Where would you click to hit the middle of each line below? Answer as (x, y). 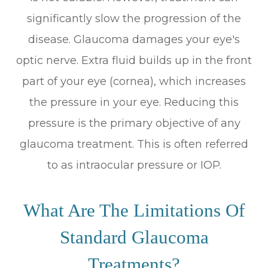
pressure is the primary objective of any (134, 123)
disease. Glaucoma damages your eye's (134, 39)
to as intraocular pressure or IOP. (134, 165)
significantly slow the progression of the (134, 18)
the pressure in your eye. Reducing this (134, 102)
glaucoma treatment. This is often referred (134, 144)
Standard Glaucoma (134, 237)
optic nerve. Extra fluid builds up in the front (134, 60)
